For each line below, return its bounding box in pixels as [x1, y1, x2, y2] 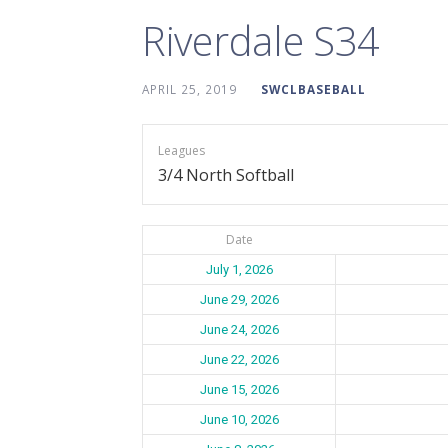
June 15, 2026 [199, 381, 279, 397]
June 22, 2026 [199, 351, 279, 367]
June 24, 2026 [199, 321, 279, 337]
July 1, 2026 [205, 261, 273, 277]
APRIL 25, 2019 [142, 80, 237, 97]
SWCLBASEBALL [261, 80, 366, 97]
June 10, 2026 [199, 411, 279, 427]
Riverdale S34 [142, 12, 381, 68]
